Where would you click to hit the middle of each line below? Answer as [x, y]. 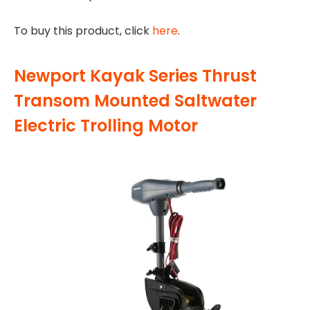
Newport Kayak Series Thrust [135, 75]
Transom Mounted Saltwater [135, 100]
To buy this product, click [83, 31]
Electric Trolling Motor [106, 125]
